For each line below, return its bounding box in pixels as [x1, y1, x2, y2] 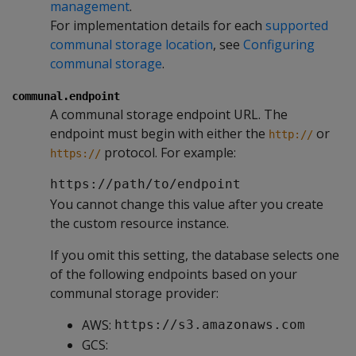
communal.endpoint [12, 89, 120, 103]
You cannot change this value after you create [50, 195, 323, 213]
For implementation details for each [50, 16, 265, 34]
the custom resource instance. [50, 214, 229, 232]
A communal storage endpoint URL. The [50, 105, 288, 123]
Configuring [243, 35, 315, 53]
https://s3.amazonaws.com [114, 317, 305, 333]
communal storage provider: [50, 284, 219, 302]
